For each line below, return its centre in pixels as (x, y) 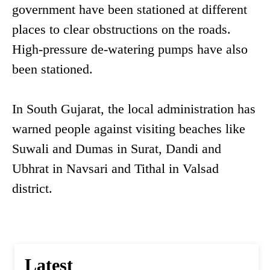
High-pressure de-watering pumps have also (130, 49)
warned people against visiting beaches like (129, 129)
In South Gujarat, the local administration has (134, 109)
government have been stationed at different (130, 10)
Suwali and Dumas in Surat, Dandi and (117, 149)
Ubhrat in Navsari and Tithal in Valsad (115, 169)
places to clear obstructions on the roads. (121, 30)
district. (32, 189)
